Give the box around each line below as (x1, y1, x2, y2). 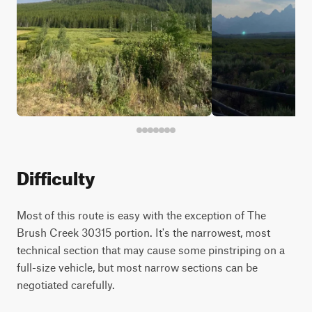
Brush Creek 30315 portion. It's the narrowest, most (17, 226, 270, 239)
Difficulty (17, 161, 95, 189)
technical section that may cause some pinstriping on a (17, 243, 285, 256)
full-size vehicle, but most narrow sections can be (17, 260, 258, 274)
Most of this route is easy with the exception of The (17, 208, 266, 221)
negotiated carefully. (17, 278, 115, 291)
